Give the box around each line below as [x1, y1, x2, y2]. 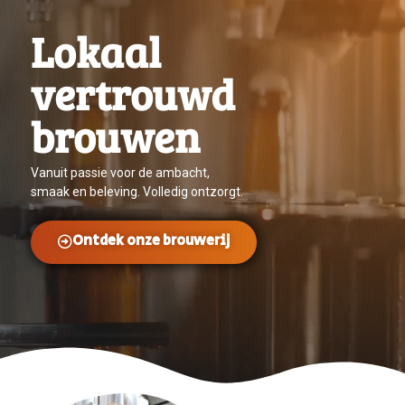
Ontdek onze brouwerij [72, 230, 230, 251]
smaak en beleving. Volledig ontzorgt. [31, 184, 246, 199]
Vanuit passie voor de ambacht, [31, 165, 210, 180]
